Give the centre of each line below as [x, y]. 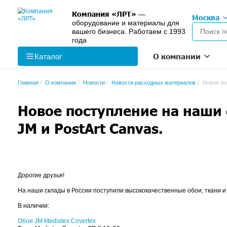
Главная [37, 110]
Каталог [64, 75]
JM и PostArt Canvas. [120, 171]
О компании [81, 110]
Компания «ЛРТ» [139, 19]
